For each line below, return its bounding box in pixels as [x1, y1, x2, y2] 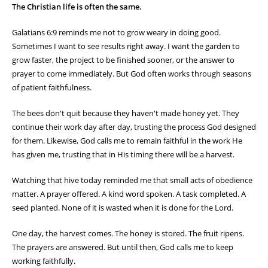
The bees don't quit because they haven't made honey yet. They [12, 108, 239, 119]
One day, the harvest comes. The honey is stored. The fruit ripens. [12, 228, 244, 239]
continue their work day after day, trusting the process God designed [12, 121, 256, 133]
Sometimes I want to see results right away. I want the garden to [12, 41, 240, 52]
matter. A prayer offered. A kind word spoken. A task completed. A [12, 188, 246, 200]
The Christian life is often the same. [12, 1, 142, 13]
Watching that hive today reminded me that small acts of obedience [12, 175, 252, 186]
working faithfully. [12, 255, 75, 267]
